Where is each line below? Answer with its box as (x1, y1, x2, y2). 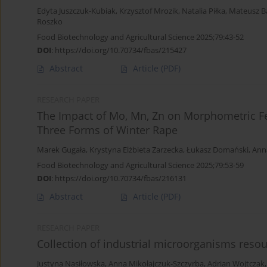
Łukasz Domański (187, 145, 249, 156)
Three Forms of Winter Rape (37, 123, 178, 138)
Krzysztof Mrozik (119, 6, 178, 17)
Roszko (37, 17, 63, 27)
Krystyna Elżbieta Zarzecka (89, 145, 183, 156)
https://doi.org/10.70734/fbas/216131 (55, 173, 187, 184)
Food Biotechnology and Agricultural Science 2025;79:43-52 (37, 32, 244, 43)
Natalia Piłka (182, 6, 225, 17)
